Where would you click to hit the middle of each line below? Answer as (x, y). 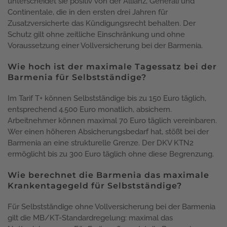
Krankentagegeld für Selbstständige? (95, 185)
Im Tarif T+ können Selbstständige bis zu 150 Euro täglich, (107, 98)
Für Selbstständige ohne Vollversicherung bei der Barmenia (111, 206)
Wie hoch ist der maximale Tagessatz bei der (112, 66)
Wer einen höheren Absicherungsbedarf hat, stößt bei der (108, 131)
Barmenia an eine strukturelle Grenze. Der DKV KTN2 (101, 143)
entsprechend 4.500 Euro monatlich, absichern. (90, 109)
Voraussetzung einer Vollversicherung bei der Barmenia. (105, 45)
